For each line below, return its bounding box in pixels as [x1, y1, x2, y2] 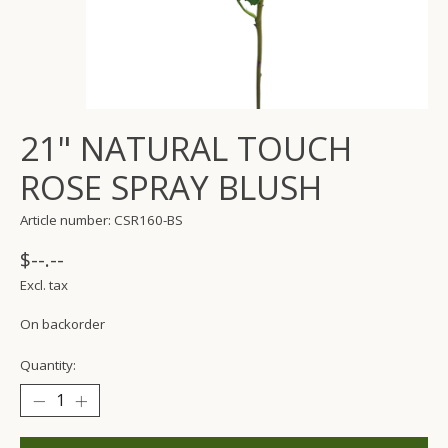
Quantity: [20, 356, 76, 375]
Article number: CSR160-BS [20, 211, 183, 230]
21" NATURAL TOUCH [20, 126, 352, 172]
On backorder [20, 315, 105, 334]
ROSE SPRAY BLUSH [20, 165, 322, 211]
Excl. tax [20, 276, 68, 295]
